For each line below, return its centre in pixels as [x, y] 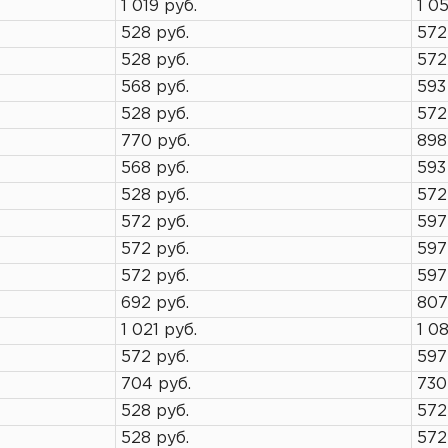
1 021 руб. [159, 330]
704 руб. [156, 384]
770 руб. [155, 141]
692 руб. [155, 303]
